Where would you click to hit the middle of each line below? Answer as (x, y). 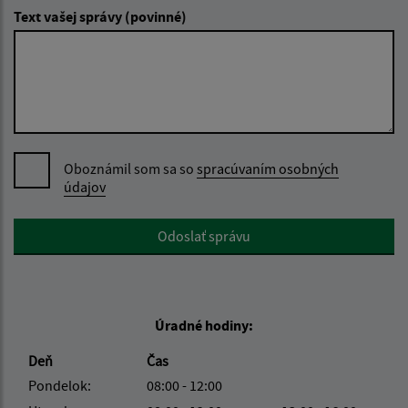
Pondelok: (59, 386)
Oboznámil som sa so (130, 169)
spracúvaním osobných (268, 169)
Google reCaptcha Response (99, 229)
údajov (85, 187)
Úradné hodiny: (204, 326)
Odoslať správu (204, 236)
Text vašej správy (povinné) (100, 17)
